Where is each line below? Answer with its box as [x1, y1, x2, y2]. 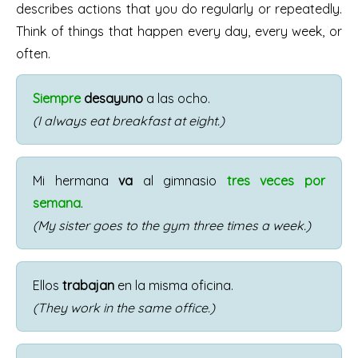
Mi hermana [33, 173, 119, 189]
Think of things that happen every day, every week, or [16, 23, 342, 39]
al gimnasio [133, 173, 227, 189]
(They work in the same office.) [33, 300, 215, 316]
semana [33, 195, 81, 211]
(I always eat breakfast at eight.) [33, 113, 225, 129]
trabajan [62, 277, 114, 293]
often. [16, 46, 50, 62]
